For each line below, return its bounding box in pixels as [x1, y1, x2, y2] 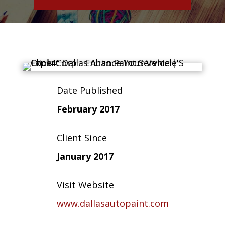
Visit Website [56, 179, 114, 191]
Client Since [56, 132, 107, 144]
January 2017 [56, 150, 114, 162]
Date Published [56, 84, 123, 96]
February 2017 [56, 103, 120, 115]
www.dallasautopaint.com [56, 197, 169, 209]
